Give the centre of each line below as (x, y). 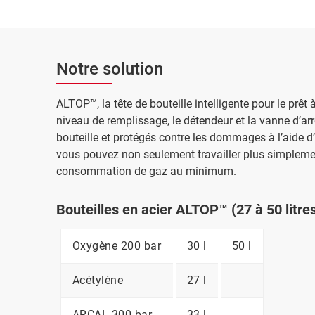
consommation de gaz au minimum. (146, 171)
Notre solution (110, 69)
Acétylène (97, 280)
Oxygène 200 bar (116, 246)
